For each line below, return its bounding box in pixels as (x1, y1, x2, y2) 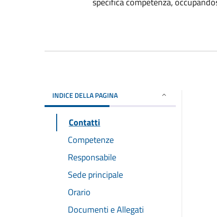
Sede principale (68, 168, 123, 181)
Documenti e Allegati (68, 202, 144, 216)
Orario (68, 185, 91, 199)
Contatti (69, 115, 100, 129)
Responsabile (68, 150, 116, 164)
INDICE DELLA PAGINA (52, 90, 118, 100)
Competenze (68, 133, 114, 146)
